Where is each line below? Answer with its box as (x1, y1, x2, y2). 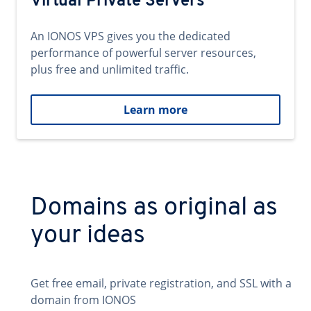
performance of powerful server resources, (31, 45, 256, 60)
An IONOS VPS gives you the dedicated (31, 28, 230, 44)
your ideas (31, 224, 145, 249)
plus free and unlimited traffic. (31, 62, 189, 77)
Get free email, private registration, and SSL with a (31, 276, 292, 291)
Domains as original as (31, 196, 278, 221)
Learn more (124, 102, 187, 117)
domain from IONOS (31, 292, 136, 308)
